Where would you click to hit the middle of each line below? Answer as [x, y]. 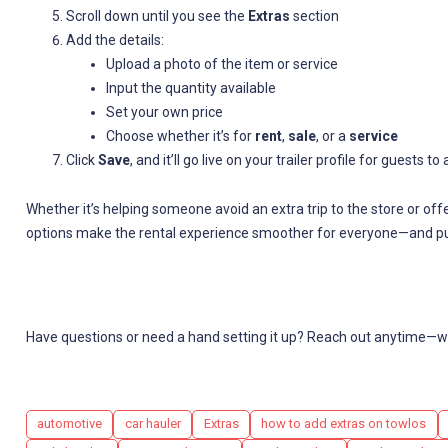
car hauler [152, 424]
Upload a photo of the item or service [221, 64]
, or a [332, 136]
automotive [69, 424]
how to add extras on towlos [344, 424]
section [314, 16]
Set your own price [164, 112]
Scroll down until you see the [156, 16]
